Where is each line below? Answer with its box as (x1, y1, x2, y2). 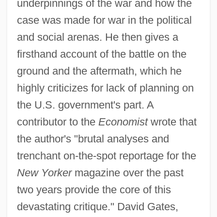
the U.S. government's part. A (16, 98, 154, 111)
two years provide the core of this (16, 183, 171, 196)
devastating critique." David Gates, (16, 200, 178, 213)
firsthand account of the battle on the (16, 47, 186, 60)
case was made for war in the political (16, 14, 192, 26)
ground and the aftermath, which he (16, 64, 182, 77)
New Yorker (16, 166, 72, 179)
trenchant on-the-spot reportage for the (16, 149, 196, 162)
